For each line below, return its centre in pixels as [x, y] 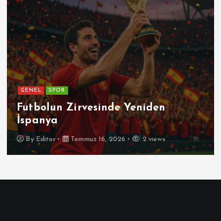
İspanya [37, 121]
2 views [153, 139]
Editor [46, 139]
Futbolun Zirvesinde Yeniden [91, 108]
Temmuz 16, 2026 [97, 139]
